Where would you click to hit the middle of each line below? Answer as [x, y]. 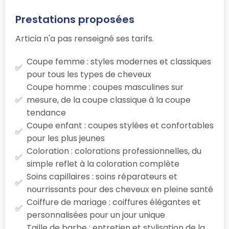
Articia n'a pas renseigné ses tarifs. [85, 38]
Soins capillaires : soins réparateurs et [102, 176]
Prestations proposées [75, 19]
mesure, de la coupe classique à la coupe [109, 100]
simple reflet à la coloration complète [103, 164]
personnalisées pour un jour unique [96, 215]
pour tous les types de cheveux [89, 74]
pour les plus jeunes [66, 138]
